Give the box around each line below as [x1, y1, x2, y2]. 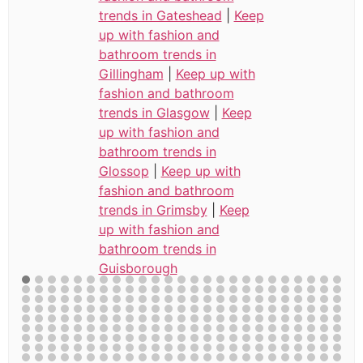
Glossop [98, 162, 149, 179]
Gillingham [98, 65, 164, 82]
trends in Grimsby [98, 201, 207, 218]
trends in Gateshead [98, 6, 222, 23]
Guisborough [98, 259, 177, 276]
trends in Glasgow [98, 104, 210, 121]
